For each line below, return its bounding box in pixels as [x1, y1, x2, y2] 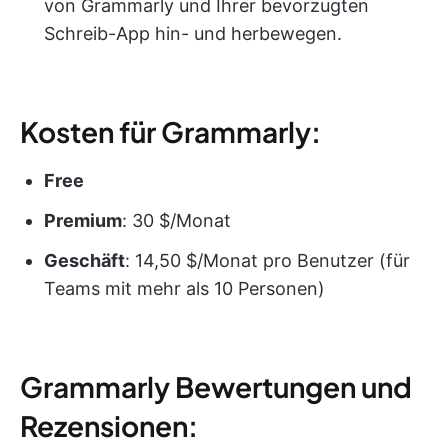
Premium [44, 209, 122, 231]
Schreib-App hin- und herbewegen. [44, 22, 342, 44]
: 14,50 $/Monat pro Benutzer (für [125, 249, 410, 271]
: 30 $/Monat [122, 209, 231, 231]
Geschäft [44, 249, 125, 271]
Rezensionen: [20, 407, 198, 443]
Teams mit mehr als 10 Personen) [44, 277, 325, 299]
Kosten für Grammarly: [20, 113, 321, 149]
